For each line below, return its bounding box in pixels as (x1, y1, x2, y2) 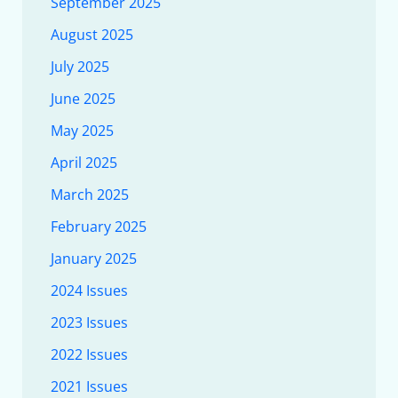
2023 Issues (50, 312, 128, 332)
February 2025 (50, 216, 147, 236)
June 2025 (50, 88, 115, 108)
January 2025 (50, 248, 137, 268)
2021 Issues (50, 376, 128, 396)
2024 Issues (50, 280, 128, 300)
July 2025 (50, 56, 109, 76)
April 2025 (50, 152, 117, 172)
